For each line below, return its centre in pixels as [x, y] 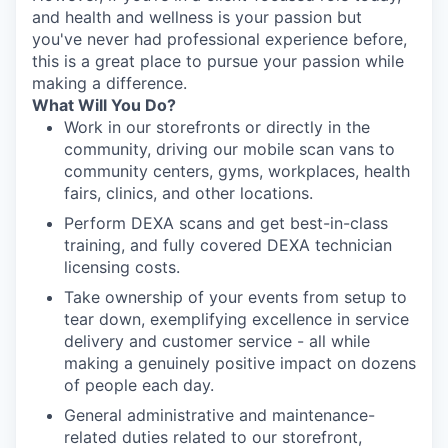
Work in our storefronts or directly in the [217, 127]
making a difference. [109, 83]
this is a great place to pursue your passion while [218, 61]
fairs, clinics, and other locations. [188, 193]
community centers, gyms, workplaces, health [237, 171]
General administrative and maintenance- [219, 415]
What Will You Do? [104, 105]
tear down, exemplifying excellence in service [236, 319]
